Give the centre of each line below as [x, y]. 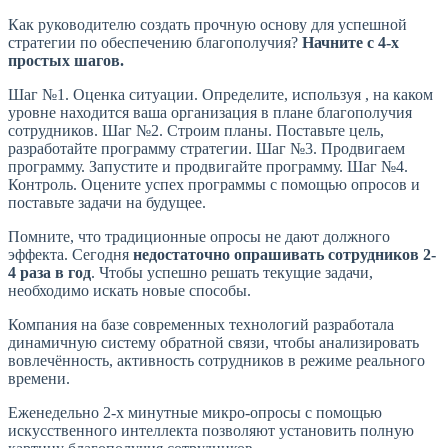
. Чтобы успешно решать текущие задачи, [232, 273]
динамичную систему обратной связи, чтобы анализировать [213, 343]
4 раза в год [49, 273]
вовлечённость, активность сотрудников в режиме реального [216, 361]
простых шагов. [66, 61]
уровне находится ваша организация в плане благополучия [210, 113]
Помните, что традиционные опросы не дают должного [199, 237]
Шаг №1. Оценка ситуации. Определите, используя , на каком [220, 95]
